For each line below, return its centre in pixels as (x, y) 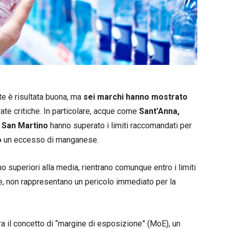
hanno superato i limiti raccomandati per (120, 125)
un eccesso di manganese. (50, 140)
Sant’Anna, (159, 111)
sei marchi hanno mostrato (134, 97)
